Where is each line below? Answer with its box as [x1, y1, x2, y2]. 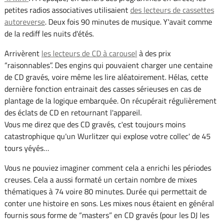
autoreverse [4, 16, 45, 28]
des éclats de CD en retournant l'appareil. [4, 107, 142, 119]
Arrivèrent [4, 47, 41, 60]
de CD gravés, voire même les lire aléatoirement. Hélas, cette [4, 71, 208, 83]
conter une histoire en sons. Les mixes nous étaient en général [4, 197, 214, 210]
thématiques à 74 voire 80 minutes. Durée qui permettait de [4, 185, 207, 198]
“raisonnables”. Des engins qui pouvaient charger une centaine [4, 59, 213, 72]
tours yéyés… [4, 142, 49, 154]
